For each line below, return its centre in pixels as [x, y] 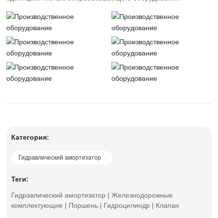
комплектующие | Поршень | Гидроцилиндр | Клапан [95, 205]
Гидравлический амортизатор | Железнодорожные [92, 195]
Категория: [30, 137]
